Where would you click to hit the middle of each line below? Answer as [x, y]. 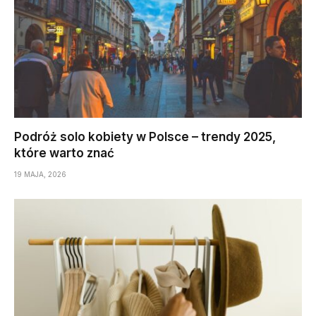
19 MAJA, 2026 [40, 174]
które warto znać [64, 153]
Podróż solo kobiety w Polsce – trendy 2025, [145, 137]
